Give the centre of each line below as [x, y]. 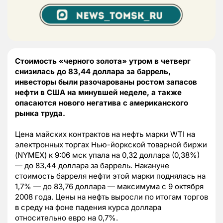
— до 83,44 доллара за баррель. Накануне [92, 166]
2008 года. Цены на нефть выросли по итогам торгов [111, 197]
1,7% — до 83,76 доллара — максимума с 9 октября [109, 187]
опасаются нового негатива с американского [102, 103]
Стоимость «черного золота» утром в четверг [103, 61]
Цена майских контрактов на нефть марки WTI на [105, 134]
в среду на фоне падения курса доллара [88, 208]
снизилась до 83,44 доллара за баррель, [93, 72]
